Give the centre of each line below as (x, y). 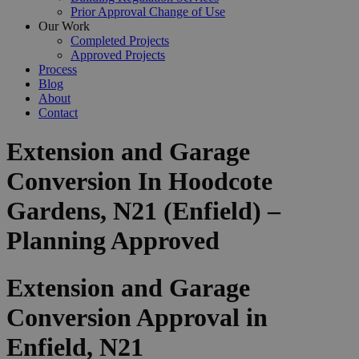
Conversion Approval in (137, 317)
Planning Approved (113, 241)
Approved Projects (118, 55)
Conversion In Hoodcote (139, 182)
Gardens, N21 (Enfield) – (143, 211)
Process (58, 69)
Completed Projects (120, 40)
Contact (58, 113)
